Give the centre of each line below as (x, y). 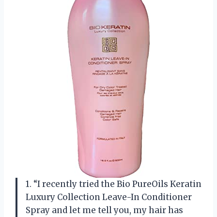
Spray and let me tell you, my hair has (104, 210)
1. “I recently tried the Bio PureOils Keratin (114, 184)
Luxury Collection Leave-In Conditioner (109, 197)
